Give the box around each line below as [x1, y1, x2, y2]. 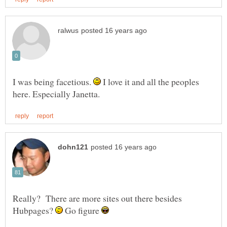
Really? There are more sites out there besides [13, 192, 182, 204]
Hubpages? [13, 204, 55, 216]
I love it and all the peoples [101, 75, 199, 88]
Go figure [63, 204, 101, 216]
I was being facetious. [13, 75, 93, 88]
